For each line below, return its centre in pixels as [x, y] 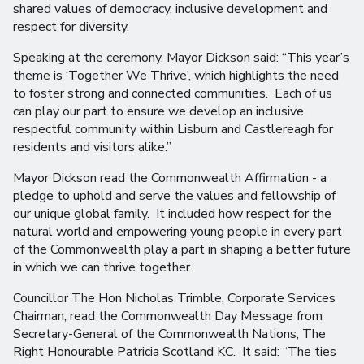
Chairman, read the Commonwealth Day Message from [168, 316]
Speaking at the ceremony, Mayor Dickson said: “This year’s [181, 58]
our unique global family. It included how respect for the [172, 214]
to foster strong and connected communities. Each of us [173, 94]
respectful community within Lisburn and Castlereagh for [173, 130]
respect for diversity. [71, 27]
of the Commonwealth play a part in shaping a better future [182, 250]
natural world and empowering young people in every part [178, 232]
